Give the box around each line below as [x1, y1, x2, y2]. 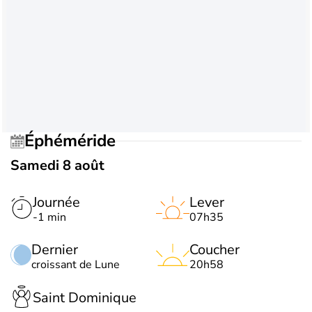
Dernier [31, 240, 78, 259]
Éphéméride [34, 130, 116, 153]
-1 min [33, 209, 66, 225]
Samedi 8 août [10, 155, 104, 175]
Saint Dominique [33, 288, 136, 308]
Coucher [189, 240, 240, 259]
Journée [33, 192, 80, 212]
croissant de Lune [31, 256, 120, 272]
